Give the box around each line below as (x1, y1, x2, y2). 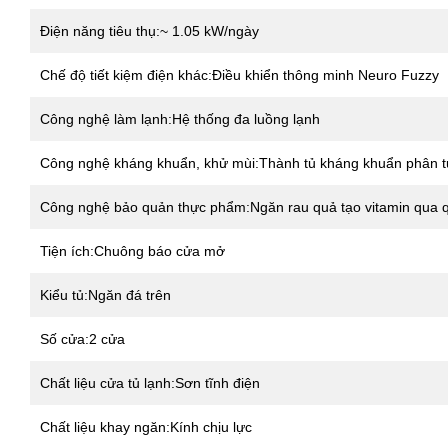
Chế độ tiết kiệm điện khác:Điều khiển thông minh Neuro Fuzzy (40, 66, 439, 83)
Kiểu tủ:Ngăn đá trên (40, 286, 171, 303)
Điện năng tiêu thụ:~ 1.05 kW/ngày (40, 22, 259, 39)
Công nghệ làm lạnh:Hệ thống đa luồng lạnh (40, 110, 320, 127)
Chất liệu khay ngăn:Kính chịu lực (40, 418, 252, 435)
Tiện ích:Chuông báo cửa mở (40, 242, 225, 259)
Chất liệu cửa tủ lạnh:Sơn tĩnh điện (40, 374, 260, 391)
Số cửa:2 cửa (40, 330, 125, 347)
